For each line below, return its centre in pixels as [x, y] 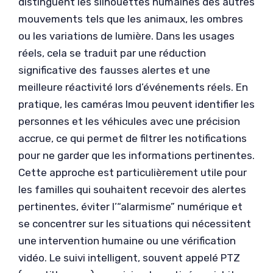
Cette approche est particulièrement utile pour [133, 173]
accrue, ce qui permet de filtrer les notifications [133, 139]
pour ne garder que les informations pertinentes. [136, 156]
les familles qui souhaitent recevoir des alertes [132, 190]
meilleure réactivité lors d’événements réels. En [133, 87]
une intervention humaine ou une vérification [127, 241]
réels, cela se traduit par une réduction [112, 53]
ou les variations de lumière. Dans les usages [126, 36]
